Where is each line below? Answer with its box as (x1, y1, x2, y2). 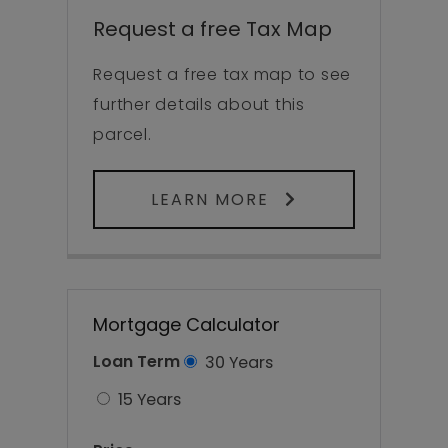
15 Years (114, 387, 182, 411)
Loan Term (93, 350, 181, 374)
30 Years (201, 350, 274, 374)
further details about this (93, 92, 305, 116)
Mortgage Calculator (93, 311, 281, 337)
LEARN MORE (151, 187, 275, 211)
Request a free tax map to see (93, 62, 351, 86)
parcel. (93, 122, 152, 146)
